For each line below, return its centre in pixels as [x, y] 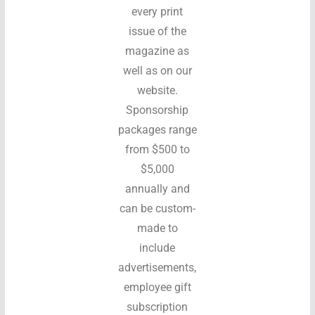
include [157, 248]
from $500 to [157, 149]
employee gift [157, 287]
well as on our [157, 71]
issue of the [157, 31]
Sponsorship [157, 110]
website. [157, 90]
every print [157, 12]
